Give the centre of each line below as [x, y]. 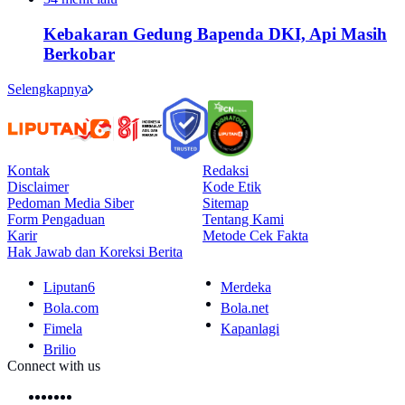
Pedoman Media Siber [71, 202]
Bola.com [71, 307]
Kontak [28, 170]
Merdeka [246, 287]
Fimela [63, 328]
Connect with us [54, 365]
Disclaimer [38, 186]
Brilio [60, 349]
